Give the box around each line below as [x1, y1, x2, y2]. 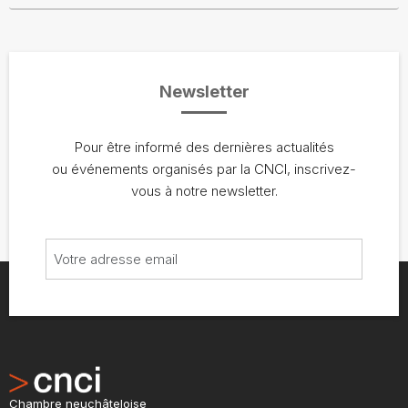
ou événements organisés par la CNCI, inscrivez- [52, 159, 356, 178]
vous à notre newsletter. [130, 181, 278, 199]
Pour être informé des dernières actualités [74, 138, 334, 156]
